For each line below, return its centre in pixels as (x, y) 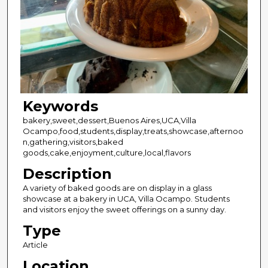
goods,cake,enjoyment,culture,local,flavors (106, 153)
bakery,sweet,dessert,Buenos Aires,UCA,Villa (109, 121)
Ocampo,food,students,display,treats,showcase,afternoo (133, 131)
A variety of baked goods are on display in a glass (117, 188)
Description (67, 174)
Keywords (60, 106)
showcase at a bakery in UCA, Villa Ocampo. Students (126, 199)
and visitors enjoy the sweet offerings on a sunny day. (124, 210)
